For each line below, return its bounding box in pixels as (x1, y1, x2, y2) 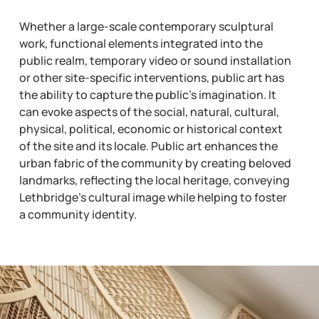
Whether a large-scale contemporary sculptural (19, 18, 273, 34)
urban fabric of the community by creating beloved (19, 155, 291, 171)
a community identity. (19, 206, 137, 222)
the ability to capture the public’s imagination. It (19, 86, 276, 103)
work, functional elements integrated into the (19, 35, 263, 51)
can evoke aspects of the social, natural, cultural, (19, 103, 279, 120)
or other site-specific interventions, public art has (19, 69, 284, 85)
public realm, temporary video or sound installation (19, 52, 291, 68)
